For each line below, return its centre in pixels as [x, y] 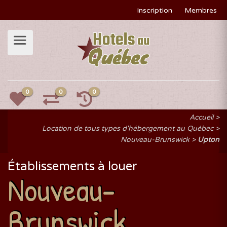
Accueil [201, 117]
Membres [201, 10]
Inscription [155, 10]
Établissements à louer [72, 166]
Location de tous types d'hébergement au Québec [128, 128]
